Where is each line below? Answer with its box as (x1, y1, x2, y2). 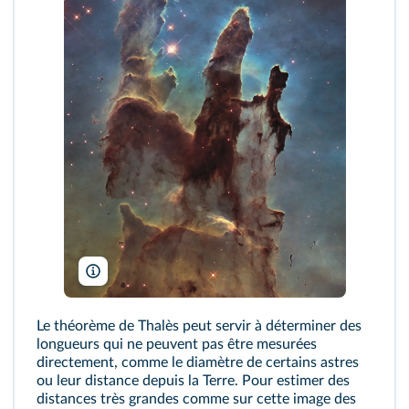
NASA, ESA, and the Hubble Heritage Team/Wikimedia (107, 266, 372, 278)
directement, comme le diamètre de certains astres (37, 354, 359, 370)
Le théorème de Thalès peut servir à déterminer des (37, 318, 362, 333)
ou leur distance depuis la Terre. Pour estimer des (37, 372, 350, 388)
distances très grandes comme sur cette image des (37, 391, 356, 406)
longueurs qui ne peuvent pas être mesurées (37, 336, 317, 351)
